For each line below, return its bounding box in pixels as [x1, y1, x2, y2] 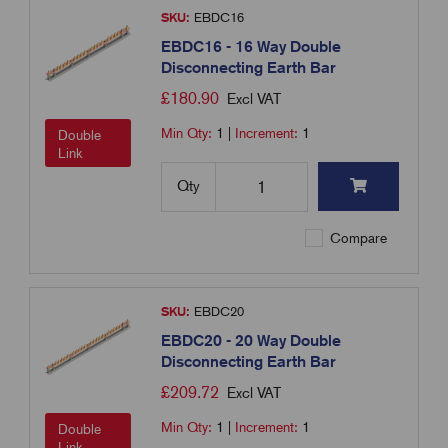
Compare [326, 230, 388, 247]
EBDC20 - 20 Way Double [161, 331, 342, 351]
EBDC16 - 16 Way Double [161, 37, 342, 57]
